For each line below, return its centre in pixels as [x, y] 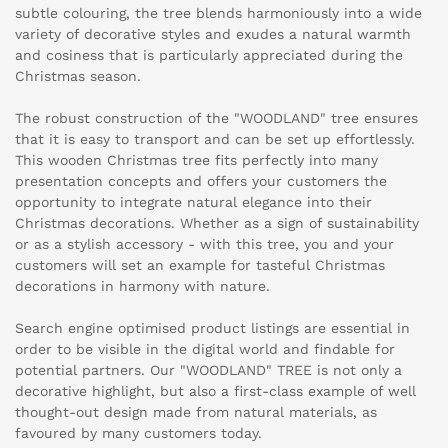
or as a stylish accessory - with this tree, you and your [204, 244]
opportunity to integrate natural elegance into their [193, 202]
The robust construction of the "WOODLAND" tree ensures [216, 118]
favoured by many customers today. [138, 433]
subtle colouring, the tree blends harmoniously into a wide [218, 13]
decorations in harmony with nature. [142, 286]
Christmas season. [78, 76]
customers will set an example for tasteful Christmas [200, 265]
